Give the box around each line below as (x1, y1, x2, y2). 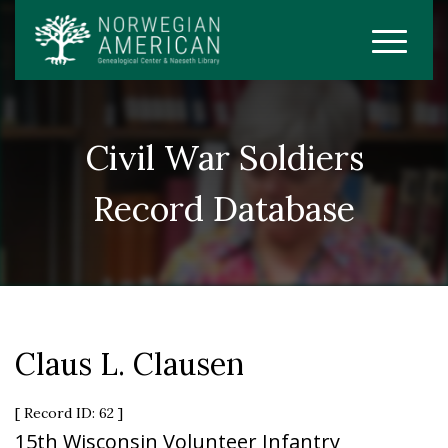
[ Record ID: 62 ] (15, 404, 123, 422)
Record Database (93, 187, 355, 230)
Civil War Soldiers (84, 136, 364, 179)
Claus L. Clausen (15, 345, 244, 383)
